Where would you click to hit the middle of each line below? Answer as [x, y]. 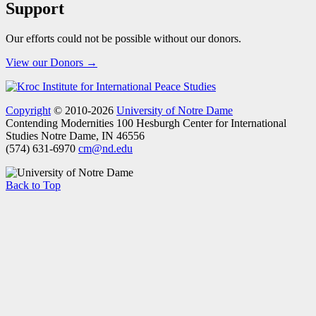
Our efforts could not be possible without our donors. [123, 39]
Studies [23, 136]
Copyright [28, 111]
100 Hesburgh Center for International [201, 123]
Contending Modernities [61, 123]
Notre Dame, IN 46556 [93, 136]
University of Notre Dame [175, 111]
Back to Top [33, 186]
